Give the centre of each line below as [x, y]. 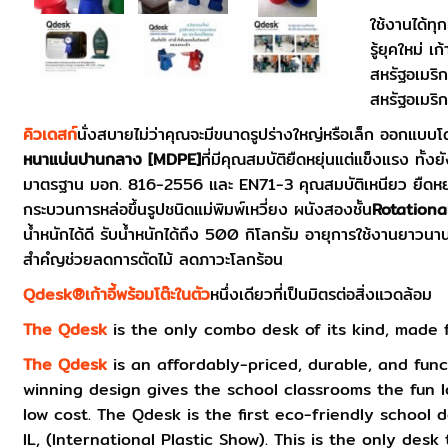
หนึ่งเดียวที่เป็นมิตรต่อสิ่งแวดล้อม [321, 294]
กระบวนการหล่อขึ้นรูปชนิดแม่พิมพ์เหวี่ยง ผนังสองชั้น [198, 209]
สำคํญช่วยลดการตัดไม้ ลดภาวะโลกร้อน [153, 259]
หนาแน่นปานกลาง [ [88, 159]
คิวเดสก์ [50, 134]
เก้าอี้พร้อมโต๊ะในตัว [148, 294]
